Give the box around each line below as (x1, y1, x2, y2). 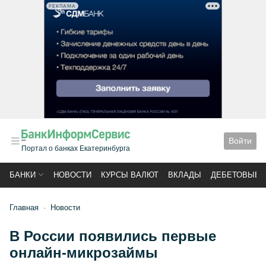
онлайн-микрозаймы (9, 245, 158, 261)
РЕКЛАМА (49, 3, 76, 9)
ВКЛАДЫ (168, 170, 201, 179)
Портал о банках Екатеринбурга (21, 144, 130, 153)
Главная (9, 203, 39, 212)
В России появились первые (9, 228, 216, 244)
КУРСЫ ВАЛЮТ (101, 170, 159, 179)
